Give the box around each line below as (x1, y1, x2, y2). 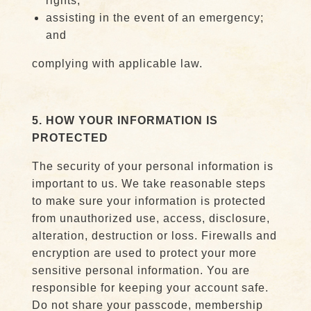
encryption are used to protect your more (31, 247, 257, 259)
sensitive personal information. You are (31, 264, 250, 276)
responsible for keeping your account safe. (31, 282, 269, 294)
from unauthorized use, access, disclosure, (31, 212, 270, 224)
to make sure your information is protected (31, 195, 266, 207)
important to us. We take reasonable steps (31, 178, 266, 190)
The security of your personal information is (31, 160, 274, 172)
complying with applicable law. (31, 58, 203, 69)
